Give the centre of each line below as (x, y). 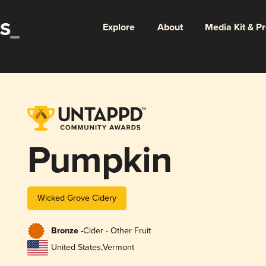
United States (76, 248)
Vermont (118, 248)
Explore (118, 27)
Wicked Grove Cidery (77, 198)
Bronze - (67, 231)
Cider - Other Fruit (117, 231)
